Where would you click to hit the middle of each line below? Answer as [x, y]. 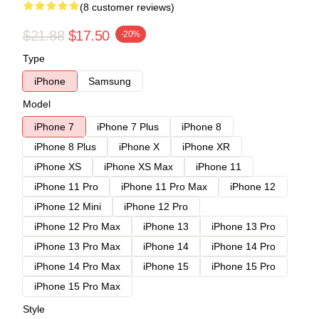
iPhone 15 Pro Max [77, 286]
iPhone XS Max [138, 166]
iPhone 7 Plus [128, 126]
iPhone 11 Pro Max [164, 186]
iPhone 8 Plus [65, 146]
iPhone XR [206, 146]
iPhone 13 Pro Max [77, 246]
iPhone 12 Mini [68, 206]
